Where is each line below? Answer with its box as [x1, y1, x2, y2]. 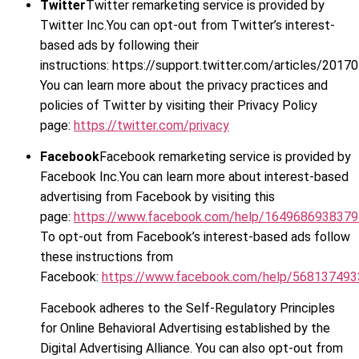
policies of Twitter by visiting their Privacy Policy [40, 97, 317, 113]
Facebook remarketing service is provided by [99, 149, 351, 165]
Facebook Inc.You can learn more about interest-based [40, 169, 349, 185]
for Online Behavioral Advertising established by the [40, 321, 330, 337]
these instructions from [40, 249, 173, 265]
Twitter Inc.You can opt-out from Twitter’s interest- [40, 17, 335, 33]
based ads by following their [40, 37, 199, 53]
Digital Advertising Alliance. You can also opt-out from [40, 341, 343, 357]
